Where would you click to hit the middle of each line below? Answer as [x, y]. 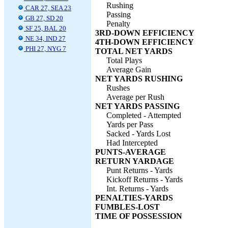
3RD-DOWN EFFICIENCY [145, 33]
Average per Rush [135, 97]
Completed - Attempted [144, 115]
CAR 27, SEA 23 [48, 8]
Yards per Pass [130, 124]
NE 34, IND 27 [45, 38]
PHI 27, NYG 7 [45, 49]
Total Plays [124, 60]
